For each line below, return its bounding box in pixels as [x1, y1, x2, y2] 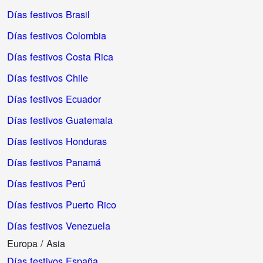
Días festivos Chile [7, 70, 88, 85]
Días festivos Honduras [7, 133, 107, 148]
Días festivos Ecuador [7, 91, 101, 106]
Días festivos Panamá [7, 154, 101, 169]
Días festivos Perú [7, 176, 86, 190]
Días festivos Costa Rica [7, 49, 113, 63]
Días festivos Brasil [7, 6, 90, 21]
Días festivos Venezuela [7, 218, 110, 232]
